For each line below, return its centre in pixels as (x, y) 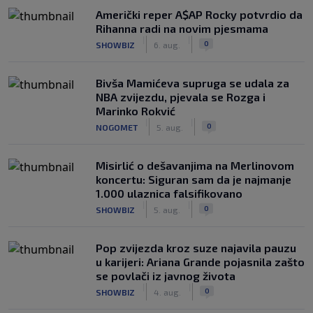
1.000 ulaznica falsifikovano (169, 193)
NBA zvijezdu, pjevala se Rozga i (181, 97)
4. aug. (167, 292)
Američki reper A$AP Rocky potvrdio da (199, 14)
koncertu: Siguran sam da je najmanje (194, 179)
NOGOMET (117, 127)
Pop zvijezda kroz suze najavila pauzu (196, 248)
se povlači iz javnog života (166, 276)
